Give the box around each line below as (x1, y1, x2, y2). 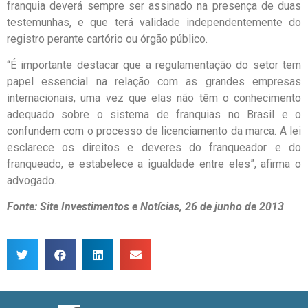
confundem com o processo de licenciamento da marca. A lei (7, 124, 301, 137)
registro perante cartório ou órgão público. (7, 32, 208, 45)
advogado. (7, 173, 56, 187)
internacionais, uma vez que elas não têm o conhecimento (7, 91, 301, 104)
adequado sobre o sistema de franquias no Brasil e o (7, 107, 301, 121)
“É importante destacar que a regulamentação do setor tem (7, 58, 301, 71)
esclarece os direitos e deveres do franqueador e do (7, 140, 301, 154)
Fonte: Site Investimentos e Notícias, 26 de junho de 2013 (7, 200, 284, 214)
